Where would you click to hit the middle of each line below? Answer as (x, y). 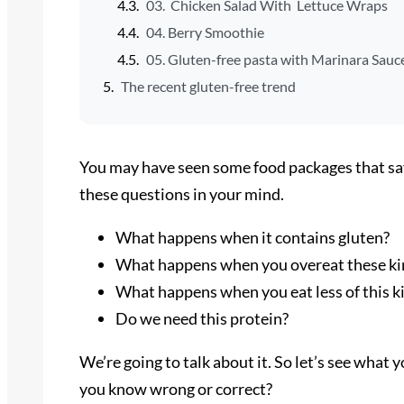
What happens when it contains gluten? (252, 237)
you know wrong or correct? (176, 388)
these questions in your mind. (182, 193)
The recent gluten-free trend (208, 86)
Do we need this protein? (202, 318)
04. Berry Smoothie (205, 32)
